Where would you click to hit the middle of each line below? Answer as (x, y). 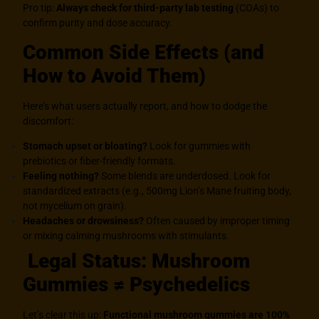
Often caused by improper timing (217, 221)
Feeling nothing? (61, 176)
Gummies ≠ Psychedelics (137, 285)
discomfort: (48, 121)
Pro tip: (40, 7)
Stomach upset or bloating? (85, 146)
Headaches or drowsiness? (84, 221)
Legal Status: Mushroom (137, 261)
